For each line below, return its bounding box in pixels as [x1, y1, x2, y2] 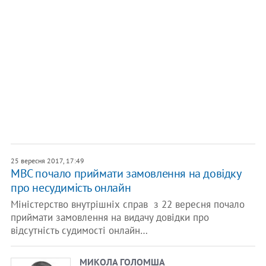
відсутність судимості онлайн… [10, 224, 148, 237]
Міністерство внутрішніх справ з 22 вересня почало [10, 198, 245, 211]
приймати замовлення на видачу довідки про [10, 211, 209, 224]
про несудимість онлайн [10, 180, 131, 195]
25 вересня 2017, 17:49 [10, 156, 84, 165]
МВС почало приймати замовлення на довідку [10, 166, 241, 181]
